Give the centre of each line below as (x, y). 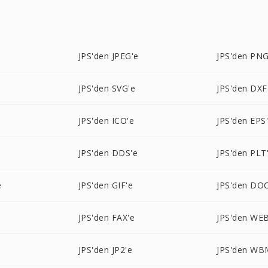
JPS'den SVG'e (107, 88)
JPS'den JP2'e (105, 250)
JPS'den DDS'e (108, 153)
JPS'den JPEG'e (108, 56)
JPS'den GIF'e (106, 185)
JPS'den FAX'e (106, 217)
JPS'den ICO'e (106, 121)
